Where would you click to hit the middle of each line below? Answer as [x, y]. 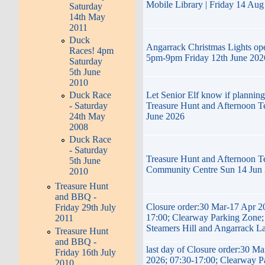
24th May [88, 117]
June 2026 [165, 116]
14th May [88, 17]
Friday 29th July [86, 208]
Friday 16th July [86, 252]
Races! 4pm [92, 50]
